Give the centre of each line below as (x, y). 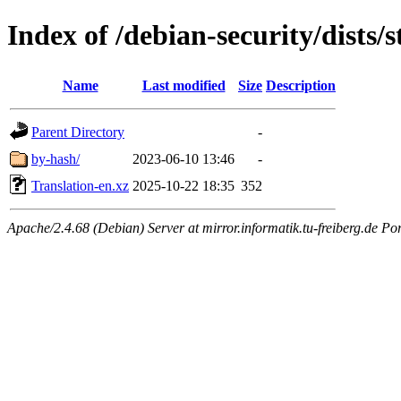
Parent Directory (78, 132)
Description (301, 85)
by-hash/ (55, 158)
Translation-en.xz (80, 185)
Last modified (183, 85)
